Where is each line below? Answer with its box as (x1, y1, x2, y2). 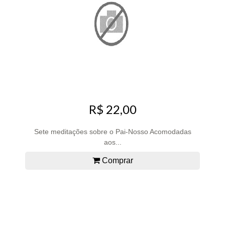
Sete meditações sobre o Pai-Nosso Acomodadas (34, 128, 191, 136)
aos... (103, 138, 122, 146)
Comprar (99, 156, 133, 165)
